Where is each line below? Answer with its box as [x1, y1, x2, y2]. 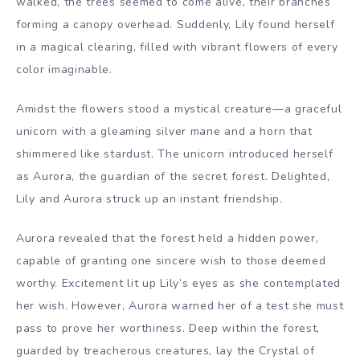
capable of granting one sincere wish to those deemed [16, 252, 326, 268]
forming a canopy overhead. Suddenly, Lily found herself [16, 17, 335, 33]
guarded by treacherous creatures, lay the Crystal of [16, 342, 315, 358]
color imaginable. [16, 62, 112, 78]
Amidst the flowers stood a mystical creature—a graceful [16, 101, 342, 117]
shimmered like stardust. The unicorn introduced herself [16, 146, 333, 162]
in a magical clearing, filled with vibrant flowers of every [16, 39, 338, 55]
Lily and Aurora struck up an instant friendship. [16, 191, 283, 207]
